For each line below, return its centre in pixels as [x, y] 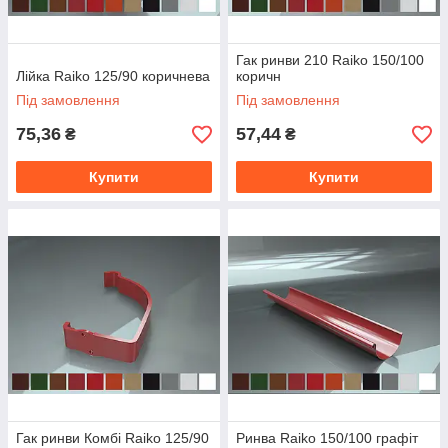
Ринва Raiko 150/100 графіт [327, 438]
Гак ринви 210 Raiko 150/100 [330, 60]
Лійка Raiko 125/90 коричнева [113, 76]
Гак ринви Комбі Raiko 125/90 [112, 438]
